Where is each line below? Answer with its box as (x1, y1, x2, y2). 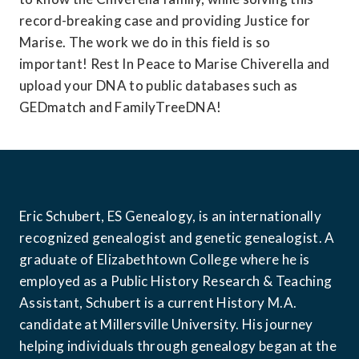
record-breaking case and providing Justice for (19, 11, 311, 29)
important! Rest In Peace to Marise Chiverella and (19, 54, 330, 72)
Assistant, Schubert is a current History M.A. (19, 293, 297, 311)
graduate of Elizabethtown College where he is (19, 250, 310, 268)
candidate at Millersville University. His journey (19, 315, 313, 333)
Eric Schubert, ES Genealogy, (19, 207, 199, 224)
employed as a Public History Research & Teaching (19, 272, 333, 289)
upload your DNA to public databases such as (19, 76, 298, 94)
